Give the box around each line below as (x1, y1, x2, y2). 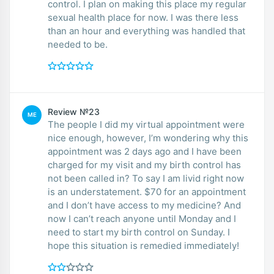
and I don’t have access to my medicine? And (48, 199, 241, 211)
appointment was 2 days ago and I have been (48, 145, 242, 157)
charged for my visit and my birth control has (48, 158, 241, 171)
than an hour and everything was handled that (48, 24, 245, 37)
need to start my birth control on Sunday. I (48, 226, 230, 238)
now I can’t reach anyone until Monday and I (48, 212, 236, 224)
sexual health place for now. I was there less (48, 11, 239, 23)
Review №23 (48, 106, 100, 117)
